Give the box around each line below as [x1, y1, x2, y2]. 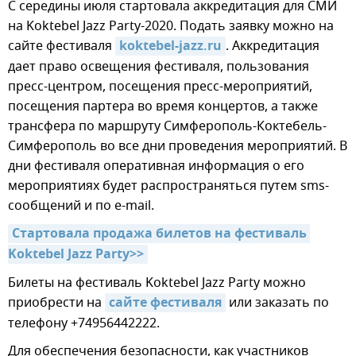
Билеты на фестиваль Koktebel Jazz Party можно [8, 273, 306, 293]
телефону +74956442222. [8, 314, 160, 334]
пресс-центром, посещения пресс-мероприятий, [8, 77, 312, 97]
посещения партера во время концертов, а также [8, 97, 318, 117]
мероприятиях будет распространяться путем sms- [8, 176, 329, 196]
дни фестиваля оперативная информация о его [8, 157, 304, 176]
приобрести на [8, 293, 105, 313]
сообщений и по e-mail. [8, 196, 157, 216]
